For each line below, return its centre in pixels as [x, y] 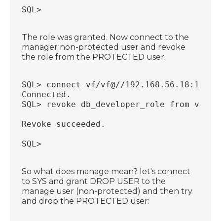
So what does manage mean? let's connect [106, 171]
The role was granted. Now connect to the [106, 37]
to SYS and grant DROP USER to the [94, 181]
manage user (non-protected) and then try [107, 191]
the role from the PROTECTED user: [94, 57]
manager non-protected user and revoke [104, 47]
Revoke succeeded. [64, 124]
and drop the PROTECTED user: [86, 201]
